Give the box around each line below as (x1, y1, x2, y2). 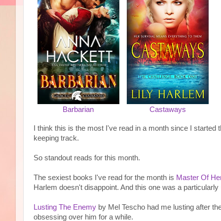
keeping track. (34, 134, 79, 142)
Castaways (149, 106, 186, 113)
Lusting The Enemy (34, 203, 96, 211)
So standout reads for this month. (34, 154, 140, 162)
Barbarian (63, 106, 94, 113)
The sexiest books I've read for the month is (34, 174, 176, 182)
